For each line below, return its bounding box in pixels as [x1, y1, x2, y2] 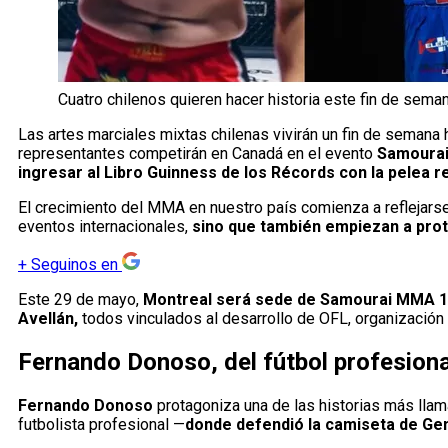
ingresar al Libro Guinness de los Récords [18, 163, 335, 183]
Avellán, [18, 309, 82, 329]
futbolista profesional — [18, 415, 185, 435]
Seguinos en [31, 255, 118, 275]
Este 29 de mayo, [18, 290, 143, 310]
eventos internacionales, [18, 217, 188, 237]
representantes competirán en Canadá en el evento [18, 144, 377, 164]
